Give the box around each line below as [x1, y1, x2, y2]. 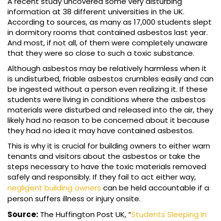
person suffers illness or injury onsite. [7, 193, 141, 204]
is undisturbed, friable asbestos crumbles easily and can [7, 74, 214, 84]
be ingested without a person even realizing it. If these [7, 84, 208, 95]
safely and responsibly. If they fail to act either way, [7, 172, 196, 183]
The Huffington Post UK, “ [38, 209, 131, 220]
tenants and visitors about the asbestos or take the [7, 151, 200, 162]
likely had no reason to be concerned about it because [7, 115, 210, 126]
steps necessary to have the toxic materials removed [7, 161, 206, 172]
